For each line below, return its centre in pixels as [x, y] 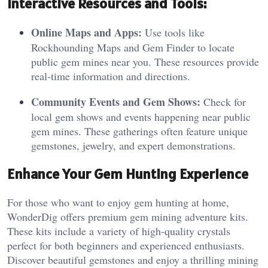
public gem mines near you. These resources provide [145, 61]
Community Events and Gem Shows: [116, 101]
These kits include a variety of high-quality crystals [119, 231]
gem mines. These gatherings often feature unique [139, 131]
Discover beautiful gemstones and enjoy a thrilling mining [133, 259]
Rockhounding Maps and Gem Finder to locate [133, 47]
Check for [223, 101]
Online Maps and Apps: [86, 32]
